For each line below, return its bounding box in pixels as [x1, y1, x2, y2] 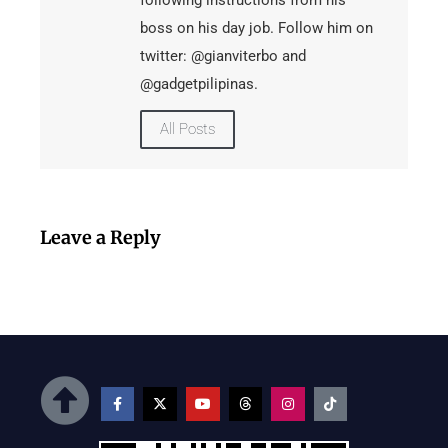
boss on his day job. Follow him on [140, 19, 373, 38]
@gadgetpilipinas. [140, 75, 258, 94]
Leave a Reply [40, 226, 161, 250]
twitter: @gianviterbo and [140, 47, 306, 66]
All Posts [160, 120, 215, 139]
